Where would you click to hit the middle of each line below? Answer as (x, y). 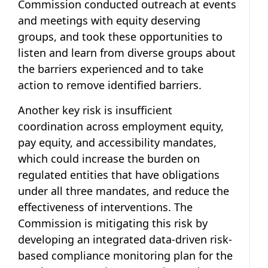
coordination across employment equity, (121, 126)
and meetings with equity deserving (109, 20)
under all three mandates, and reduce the (124, 191)
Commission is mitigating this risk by (113, 223)
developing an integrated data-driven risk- (125, 239)
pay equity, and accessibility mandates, (117, 142)
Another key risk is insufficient (95, 110)
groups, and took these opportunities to (120, 36)
